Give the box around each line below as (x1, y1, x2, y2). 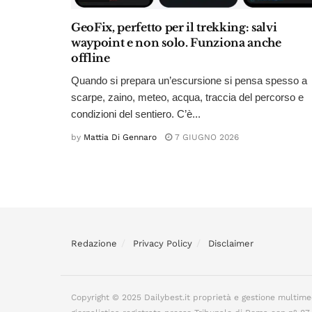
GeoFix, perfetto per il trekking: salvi (71, 20, 277, 35)
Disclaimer (208, 238, 253, 249)
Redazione (71, 238, 117, 249)
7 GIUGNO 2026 (172, 132, 239, 143)
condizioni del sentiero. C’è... (71, 108, 201, 120)
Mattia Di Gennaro (84, 132, 157, 143)
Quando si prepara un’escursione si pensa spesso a (71, 75, 307, 87)
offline (71, 51, 110, 65)
